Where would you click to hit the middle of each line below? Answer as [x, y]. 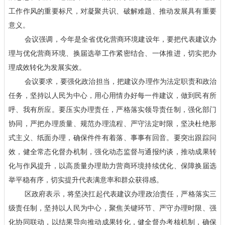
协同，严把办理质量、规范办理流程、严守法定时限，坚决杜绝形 [113, 124]
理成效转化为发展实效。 [47, 68]
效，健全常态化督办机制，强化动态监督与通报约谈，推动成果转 [113, 152]
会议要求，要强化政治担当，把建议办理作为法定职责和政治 [121, 82]
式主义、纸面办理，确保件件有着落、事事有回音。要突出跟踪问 [113, 138]
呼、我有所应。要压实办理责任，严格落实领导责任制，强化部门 [113, 110]
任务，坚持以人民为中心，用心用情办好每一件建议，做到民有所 [113, 96]
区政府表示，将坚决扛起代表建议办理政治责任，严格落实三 [121, 194]
